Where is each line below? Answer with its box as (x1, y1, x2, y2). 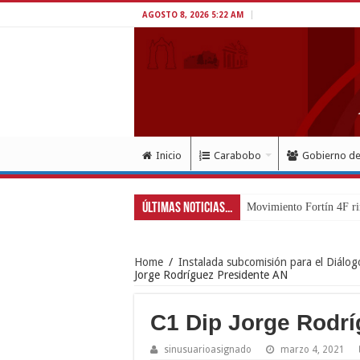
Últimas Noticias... (142, 200, 232, 216)
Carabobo (214, 149, 261, 162)
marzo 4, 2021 (280, 343, 345, 355)
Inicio (156, 149, 182, 162)
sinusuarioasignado (164, 343, 252, 355)
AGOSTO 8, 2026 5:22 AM (142, 10, 243, 19)
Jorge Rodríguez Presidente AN (134, 268, 288, 281)
